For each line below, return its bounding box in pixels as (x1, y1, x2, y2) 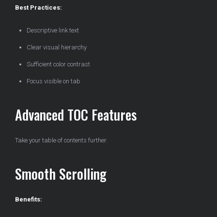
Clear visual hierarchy (27, 44, 87, 51)
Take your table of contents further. (15, 137, 108, 144)
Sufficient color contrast (27, 61, 90, 68)
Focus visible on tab (27, 77, 80, 85)
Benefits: (15, 196, 42, 203)
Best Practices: (15, 4, 62, 12)
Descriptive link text (27, 27, 79, 34)
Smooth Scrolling (15, 164, 107, 184)
